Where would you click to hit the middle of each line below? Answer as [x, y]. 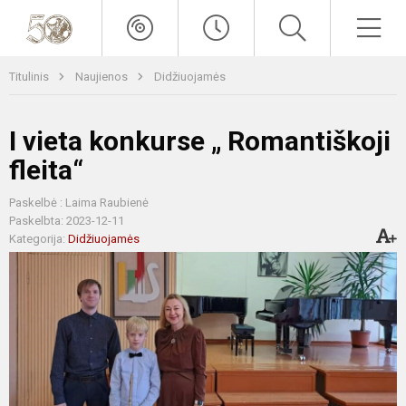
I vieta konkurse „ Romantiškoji [200, 141]
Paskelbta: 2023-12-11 [67, 221]
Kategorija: [39, 239]
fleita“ [46, 170]
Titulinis [30, 77]
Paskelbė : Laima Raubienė [79, 203]
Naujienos [103, 77]
